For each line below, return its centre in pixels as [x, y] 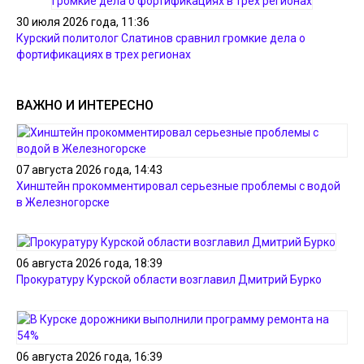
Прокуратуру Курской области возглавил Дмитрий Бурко [169, 279]
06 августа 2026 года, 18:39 [89, 263]
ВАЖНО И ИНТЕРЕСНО [85, 105]
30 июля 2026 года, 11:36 [83, 22]
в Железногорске [63, 202]
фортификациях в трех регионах [104, 54]
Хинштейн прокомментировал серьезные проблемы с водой [178, 186]
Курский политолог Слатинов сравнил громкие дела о [161, 38]
